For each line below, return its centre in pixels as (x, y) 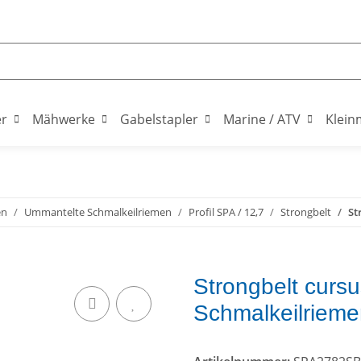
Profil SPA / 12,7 (226, 212)
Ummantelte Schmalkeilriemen (98, 212)
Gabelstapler (159, 119)
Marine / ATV (262, 119)
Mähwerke (64, 119)
